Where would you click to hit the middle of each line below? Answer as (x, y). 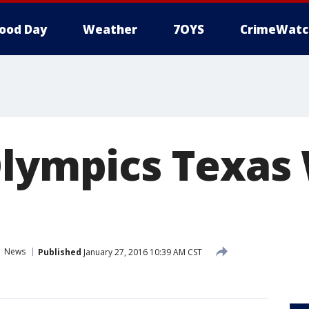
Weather (110, 29)
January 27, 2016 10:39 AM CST (142, 252)
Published (60, 252)
